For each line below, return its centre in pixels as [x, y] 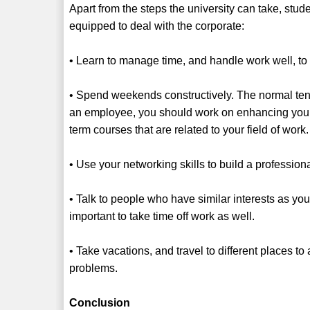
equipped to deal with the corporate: [157, 26]
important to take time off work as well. [162, 216]
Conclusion [100, 302]
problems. [94, 268]
